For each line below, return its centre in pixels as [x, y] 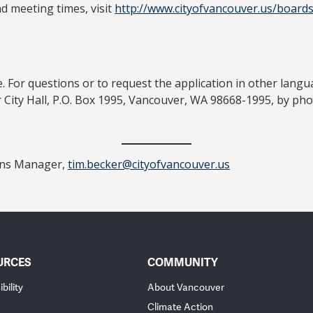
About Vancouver [186, 287]
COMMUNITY [183, 262]
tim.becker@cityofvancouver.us [149, 164]
